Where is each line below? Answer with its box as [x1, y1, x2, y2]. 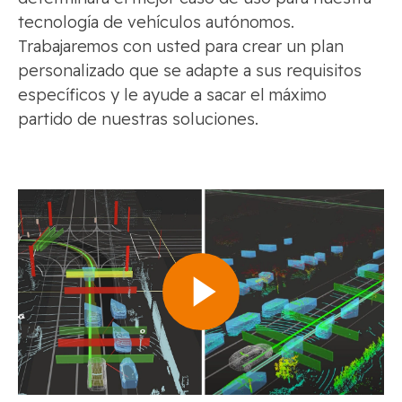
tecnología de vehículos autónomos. [18, 11, 294, 32]
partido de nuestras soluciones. [18, 108, 258, 129]
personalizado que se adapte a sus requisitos [18, 59, 362, 81]
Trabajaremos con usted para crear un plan [18, 35, 344, 57]
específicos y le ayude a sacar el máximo [18, 83, 327, 105]
